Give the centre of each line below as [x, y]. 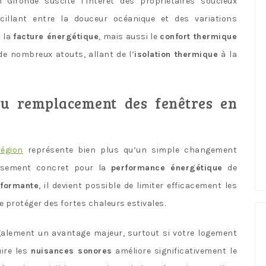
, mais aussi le [129, 36]
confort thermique [199, 36]
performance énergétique [167, 167]
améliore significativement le [175, 251]
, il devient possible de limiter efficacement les [138, 185]
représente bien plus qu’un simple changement [130, 150]
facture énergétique [56, 36]
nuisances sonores [72, 251]
